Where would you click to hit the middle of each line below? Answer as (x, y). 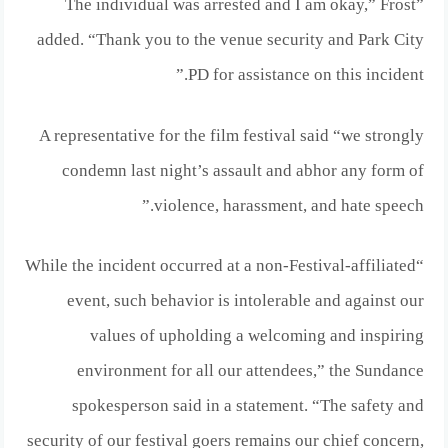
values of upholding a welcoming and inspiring (256, 335)
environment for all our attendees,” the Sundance (250, 370)
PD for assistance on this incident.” (305, 75)
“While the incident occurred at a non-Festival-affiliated (220, 265)
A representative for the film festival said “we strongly (231, 135)
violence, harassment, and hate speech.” (288, 205)
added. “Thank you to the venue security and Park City (230, 40)
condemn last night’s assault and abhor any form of (242, 170)
